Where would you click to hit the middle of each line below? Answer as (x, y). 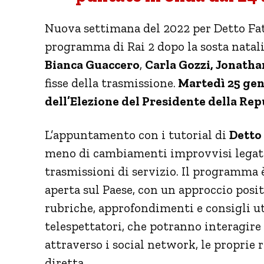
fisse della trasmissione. (110, 82)
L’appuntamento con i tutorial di (137, 134)
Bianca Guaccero (92, 64)
